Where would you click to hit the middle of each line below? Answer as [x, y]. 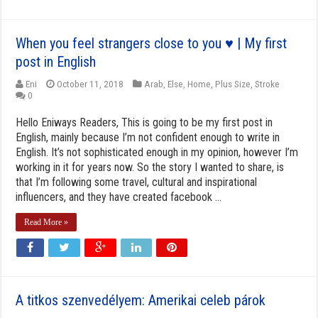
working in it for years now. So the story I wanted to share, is [150, 167]
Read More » [46, 222]
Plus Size [233, 83]
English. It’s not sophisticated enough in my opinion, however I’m [157, 152]
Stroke [268, 83]
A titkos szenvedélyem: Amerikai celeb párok [141, 300]
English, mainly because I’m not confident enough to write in [148, 137]
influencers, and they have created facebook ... [119, 197]
